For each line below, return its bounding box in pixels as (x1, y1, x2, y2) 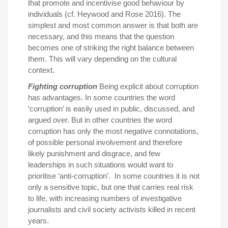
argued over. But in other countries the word (28, 115, 172, 124)
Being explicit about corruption (97, 81, 198, 91)
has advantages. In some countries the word (28, 93, 175, 102)
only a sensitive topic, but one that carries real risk (28, 182, 193, 191)
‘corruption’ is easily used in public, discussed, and (28, 104, 194, 113)
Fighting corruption (28, 81, 97, 91)
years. (28, 216, 49, 225)
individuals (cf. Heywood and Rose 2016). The (28, 9, 181, 18)
